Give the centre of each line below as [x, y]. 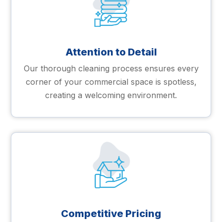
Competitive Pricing [111, 213]
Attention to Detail [111, 52]
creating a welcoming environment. [111, 95]
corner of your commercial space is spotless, [111, 82]
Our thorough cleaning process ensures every [111, 69]
